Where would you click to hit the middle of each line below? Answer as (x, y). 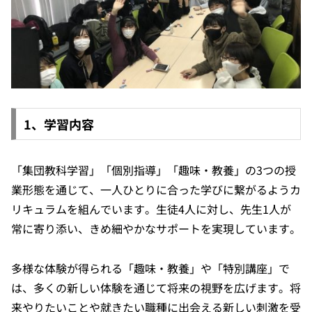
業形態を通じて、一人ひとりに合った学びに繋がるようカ (156, 190)
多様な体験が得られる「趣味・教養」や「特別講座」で (150, 268)
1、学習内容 (58, 124)
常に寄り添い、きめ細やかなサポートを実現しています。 (156, 229)
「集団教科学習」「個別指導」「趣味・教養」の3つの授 (154, 170)
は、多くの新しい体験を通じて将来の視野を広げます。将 (156, 287)
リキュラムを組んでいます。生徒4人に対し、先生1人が (151, 209)
